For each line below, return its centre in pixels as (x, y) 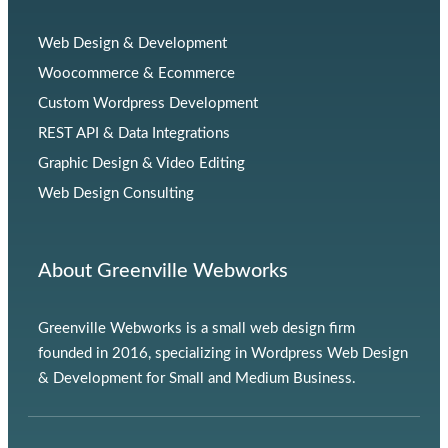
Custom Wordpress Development (148, 103)
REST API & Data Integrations (134, 133)
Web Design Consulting (116, 193)
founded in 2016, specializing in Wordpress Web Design (223, 353)
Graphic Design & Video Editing (141, 163)
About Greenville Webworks (163, 271)
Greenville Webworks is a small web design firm (196, 328)
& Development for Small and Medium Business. (199, 378)
